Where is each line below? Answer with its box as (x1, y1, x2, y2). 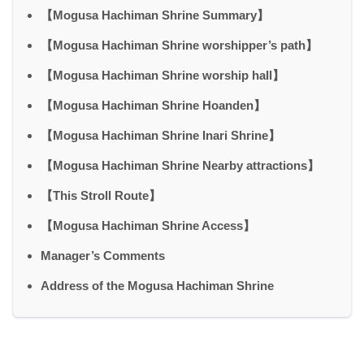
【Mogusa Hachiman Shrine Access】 (41, 218, 255, 232)
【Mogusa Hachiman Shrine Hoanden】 (41, 97, 266, 112)
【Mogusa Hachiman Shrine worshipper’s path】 (41, 37, 318, 52)
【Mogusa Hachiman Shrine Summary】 (41, 7, 269, 22)
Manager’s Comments (41, 248, 165, 262)
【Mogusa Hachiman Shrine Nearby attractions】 (41, 158, 319, 172)
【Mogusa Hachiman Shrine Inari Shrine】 (41, 128, 280, 142)
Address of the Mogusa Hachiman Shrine (41, 278, 274, 292)
